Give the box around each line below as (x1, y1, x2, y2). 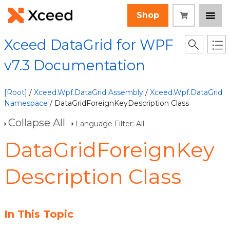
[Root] (4, 88, 27, 97)
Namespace (4, 99, 48, 108)
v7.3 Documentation (4, 57, 145, 74)
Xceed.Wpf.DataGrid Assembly (34, 88, 143, 97)
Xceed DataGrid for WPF (4, 36, 174, 53)
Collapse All (8, 117, 65, 129)
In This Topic (4, 208, 73, 220)
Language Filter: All (75, 119, 144, 128)
